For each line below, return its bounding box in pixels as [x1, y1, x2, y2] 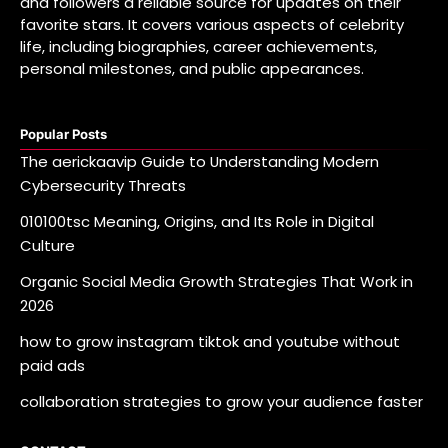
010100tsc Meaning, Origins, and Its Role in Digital [20, 210, 374, 232]
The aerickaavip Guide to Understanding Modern [20, 150, 379, 172]
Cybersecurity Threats [20, 174, 186, 196]
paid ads [20, 354, 85, 376]
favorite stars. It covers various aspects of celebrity [20, 14, 404, 36]
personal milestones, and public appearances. [20, 58, 364, 80]
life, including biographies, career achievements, [20, 36, 377, 58]
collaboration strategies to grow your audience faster [20, 390, 423, 412]
